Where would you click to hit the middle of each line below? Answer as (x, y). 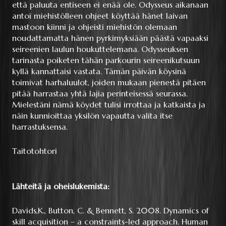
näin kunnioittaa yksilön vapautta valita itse (92, 116)
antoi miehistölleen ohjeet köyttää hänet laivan (100, 16)
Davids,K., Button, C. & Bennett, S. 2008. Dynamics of (110, 211)
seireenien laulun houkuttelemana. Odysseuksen (100, 49)
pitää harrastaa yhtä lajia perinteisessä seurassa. (100, 94)
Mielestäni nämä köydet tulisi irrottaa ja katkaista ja (109, 105)
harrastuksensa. (40, 127)
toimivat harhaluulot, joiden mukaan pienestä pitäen (109, 82)
